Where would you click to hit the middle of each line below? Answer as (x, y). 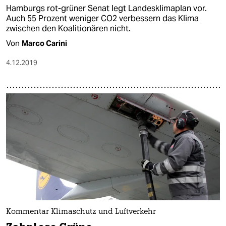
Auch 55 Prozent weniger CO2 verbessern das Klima (102, 19)
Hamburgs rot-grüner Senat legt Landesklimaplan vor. (106, 9)
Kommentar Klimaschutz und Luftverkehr (81, 212)
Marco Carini (44, 43)
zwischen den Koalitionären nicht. (68, 29)
